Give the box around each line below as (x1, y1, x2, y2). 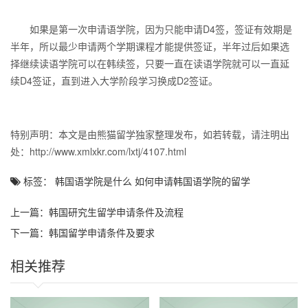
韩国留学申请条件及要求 (49, 225, 155, 239)
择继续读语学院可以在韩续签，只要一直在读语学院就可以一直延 (10, 56, 289, 70)
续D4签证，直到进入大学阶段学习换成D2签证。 (10, 74, 218, 87)
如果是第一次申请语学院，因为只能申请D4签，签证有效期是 (10, 22, 292, 36)
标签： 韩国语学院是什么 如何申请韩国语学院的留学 (21, 174, 250, 188)
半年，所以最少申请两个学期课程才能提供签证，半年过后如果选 (10, 39, 289, 53)
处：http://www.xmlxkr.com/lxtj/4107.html (10, 144, 186, 158)
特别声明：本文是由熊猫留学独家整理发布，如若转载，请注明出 (10, 127, 289, 141)
